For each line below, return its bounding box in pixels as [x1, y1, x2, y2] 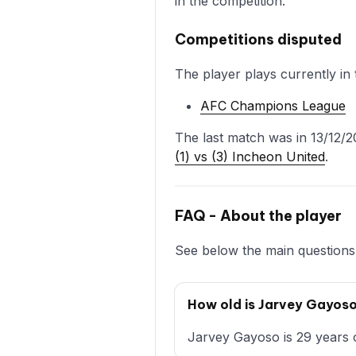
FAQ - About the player [175, 206, 342, 225]
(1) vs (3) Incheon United [175, 148, 325, 164]
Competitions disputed [175, 29, 342, 48]
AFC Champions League [200, 97, 346, 114]
